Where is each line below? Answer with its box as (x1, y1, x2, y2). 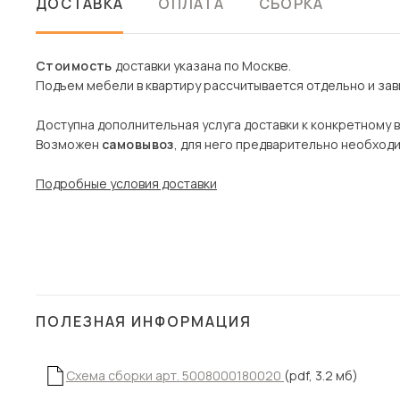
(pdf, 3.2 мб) (284, 367, 358, 384)
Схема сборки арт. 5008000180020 (66, 367, 284, 384)
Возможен (36, 136, 102, 153)
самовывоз (102, 136, 174, 153)
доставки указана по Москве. (112, 57, 291, 74)
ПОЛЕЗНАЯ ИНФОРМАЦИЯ (36, 312, 252, 331)
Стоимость (36, 57, 112, 74)
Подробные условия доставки (36, 175, 217, 192)
